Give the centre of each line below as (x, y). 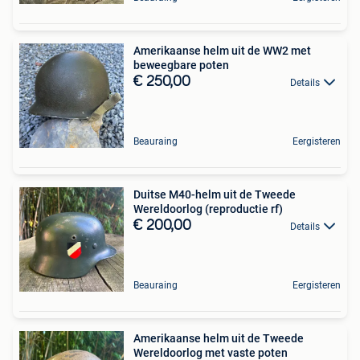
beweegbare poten (181, 65)
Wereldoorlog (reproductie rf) (208, 209)
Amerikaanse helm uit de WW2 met (222, 50)
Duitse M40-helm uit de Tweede (215, 194)
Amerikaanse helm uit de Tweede (219, 338)
